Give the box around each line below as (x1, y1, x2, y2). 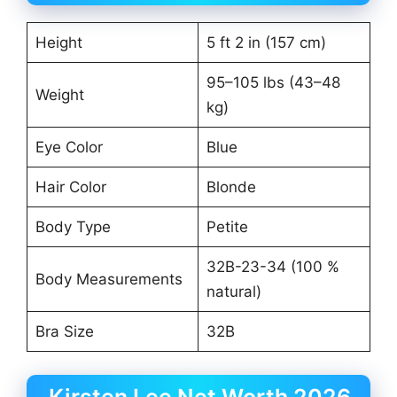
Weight (35, 86, 84, 105)
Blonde (206, 178, 256, 197)
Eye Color (35, 138, 103, 157)
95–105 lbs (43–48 (206, 74, 340, 92)
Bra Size (35, 323, 94, 341)
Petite (206, 218, 248, 237)
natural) (206, 283, 261, 301)
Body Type (35, 218, 111, 237)
